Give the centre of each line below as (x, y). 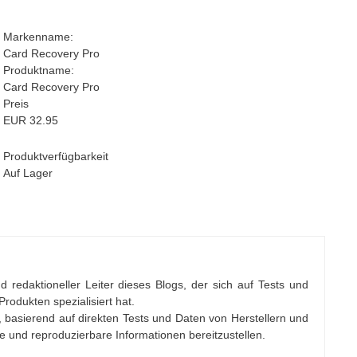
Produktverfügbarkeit (55, 156)
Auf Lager (27, 173)
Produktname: (38, 70)
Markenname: (38, 36)
